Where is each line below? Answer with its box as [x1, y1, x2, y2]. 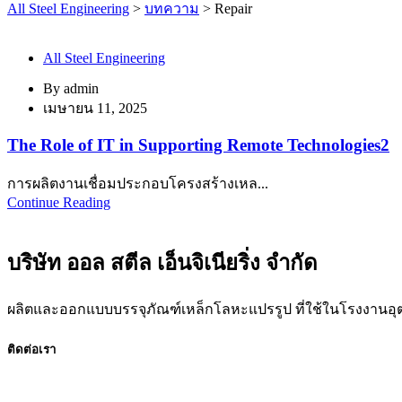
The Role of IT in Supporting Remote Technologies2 [7, 135, 389, 155]
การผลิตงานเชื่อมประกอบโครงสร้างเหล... [7, 175, 268, 191]
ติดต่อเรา [7, 342, 56, 356]
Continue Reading [7, 194, 110, 210]
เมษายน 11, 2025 [43, 100, 147, 116]
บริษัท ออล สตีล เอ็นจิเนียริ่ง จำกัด [7, 250, 318, 275]
